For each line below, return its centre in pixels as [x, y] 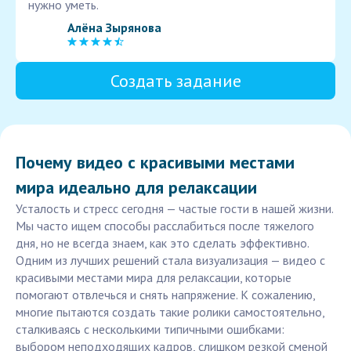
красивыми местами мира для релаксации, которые [154, 278]
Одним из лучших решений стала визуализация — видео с [170, 261]
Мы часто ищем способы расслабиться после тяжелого [165, 226]
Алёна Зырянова [114, 27]
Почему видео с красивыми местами [155, 163]
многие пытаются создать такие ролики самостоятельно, [170, 312]
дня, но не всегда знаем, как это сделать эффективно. [162, 243]
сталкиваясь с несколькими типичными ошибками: [150, 329]
